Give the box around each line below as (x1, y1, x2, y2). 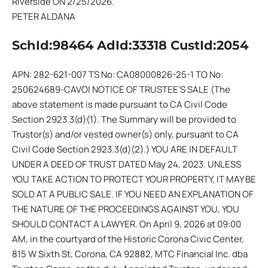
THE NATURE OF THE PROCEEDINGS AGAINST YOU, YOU (12, 202, 239, 215)
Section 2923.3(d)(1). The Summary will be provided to (12, 112, 236, 126)
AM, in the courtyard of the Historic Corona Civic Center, (12, 232, 244, 245)
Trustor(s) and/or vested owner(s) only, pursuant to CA (12, 127, 239, 141)
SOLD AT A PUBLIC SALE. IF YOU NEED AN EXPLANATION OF (12, 187, 254, 200)
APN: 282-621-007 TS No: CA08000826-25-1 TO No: (12, 68, 223, 81)
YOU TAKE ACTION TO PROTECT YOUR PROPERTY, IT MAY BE (12, 172, 256, 185)
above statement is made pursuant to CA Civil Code (12, 98, 227, 111)
